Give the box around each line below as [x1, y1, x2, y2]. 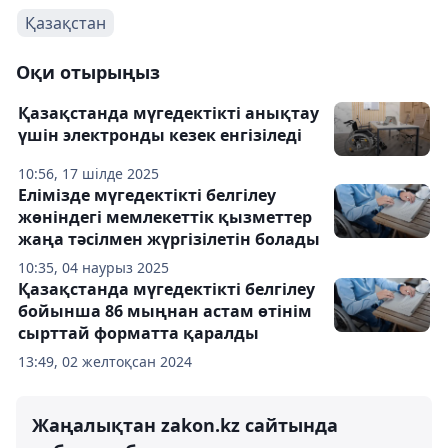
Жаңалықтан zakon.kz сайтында [32, 413, 338, 437]
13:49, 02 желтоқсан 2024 [18, 352, 192, 371]
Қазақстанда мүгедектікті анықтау [18, 102, 319, 124]
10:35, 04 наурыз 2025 [18, 258, 169, 277]
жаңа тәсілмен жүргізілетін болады [18, 228, 320, 250]
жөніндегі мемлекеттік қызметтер [18, 206, 312, 228]
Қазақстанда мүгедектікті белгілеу [18, 278, 315, 300]
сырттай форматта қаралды [18, 322, 259, 344]
